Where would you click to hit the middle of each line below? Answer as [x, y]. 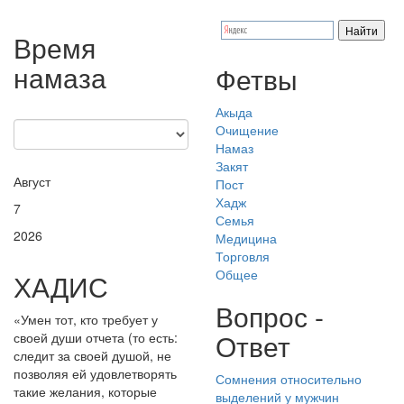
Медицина [246, 238]
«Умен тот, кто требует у [86, 319]
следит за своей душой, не [92, 355]
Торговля [243, 256]
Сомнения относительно [289, 378]
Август [32, 181]
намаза [60, 77]
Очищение [247, 129]
